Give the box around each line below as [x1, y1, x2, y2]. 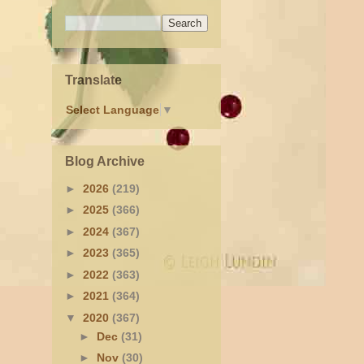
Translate [65, 72, 122, 87]
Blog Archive [65, 154, 145, 168]
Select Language [66, 103, 159, 117]
